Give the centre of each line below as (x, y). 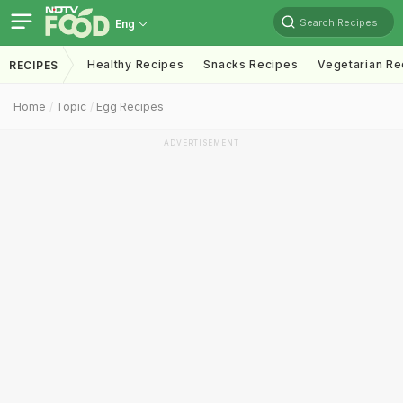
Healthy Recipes (135, 64)
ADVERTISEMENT (201, 143)
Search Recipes (339, 22)
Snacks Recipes (251, 64)
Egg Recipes (130, 107)
